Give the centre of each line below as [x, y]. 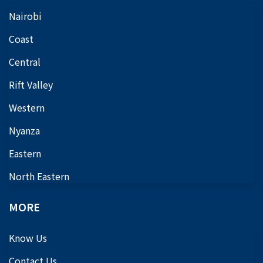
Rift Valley [31, 85]
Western [27, 108]
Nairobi [25, 16]
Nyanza [24, 131]
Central [25, 62]
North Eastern [39, 176]
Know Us [28, 238]
